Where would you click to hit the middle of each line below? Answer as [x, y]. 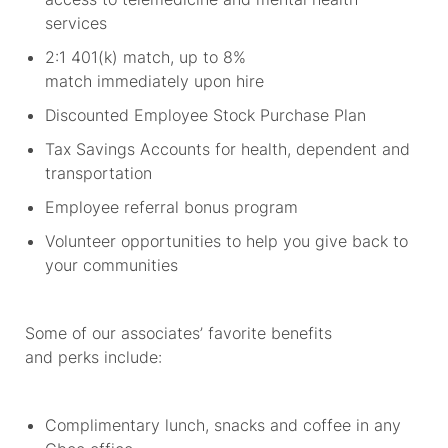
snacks [239, 424]
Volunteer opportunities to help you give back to [226, 240]
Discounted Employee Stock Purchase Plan [208, 114]
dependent [336, 148]
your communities [114, 264]
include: [134, 356]
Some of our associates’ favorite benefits [178, 332]
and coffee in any [335, 424]
